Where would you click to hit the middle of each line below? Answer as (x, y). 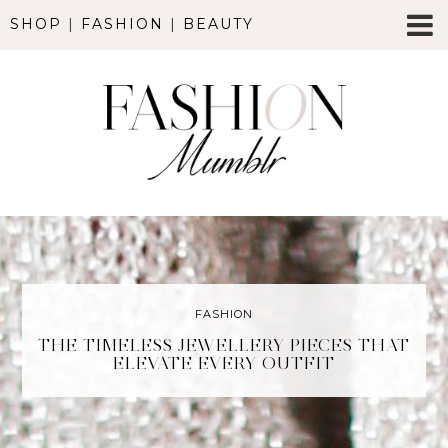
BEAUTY (218, 24)
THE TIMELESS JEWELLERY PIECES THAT (224, 345)
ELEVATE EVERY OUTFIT (224, 363)
